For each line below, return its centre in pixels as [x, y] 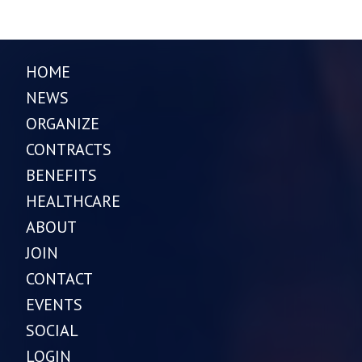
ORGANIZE [63, 123]
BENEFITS [61, 175]
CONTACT [59, 278]
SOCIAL [52, 330]
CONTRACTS [69, 149]
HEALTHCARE [73, 201]
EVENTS [54, 304]
